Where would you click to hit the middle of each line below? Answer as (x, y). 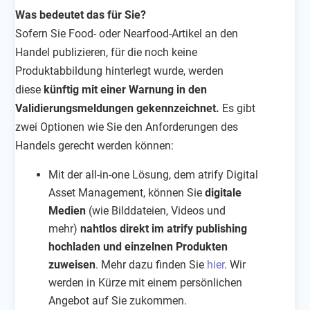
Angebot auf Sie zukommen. (118, 300)
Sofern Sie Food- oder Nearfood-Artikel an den (127, 33)
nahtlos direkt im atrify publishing (164, 228)
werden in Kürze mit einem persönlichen (146, 282)
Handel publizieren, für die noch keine (107, 52)
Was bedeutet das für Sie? (81, 15)
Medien (67, 210)
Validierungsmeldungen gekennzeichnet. (118, 108)
